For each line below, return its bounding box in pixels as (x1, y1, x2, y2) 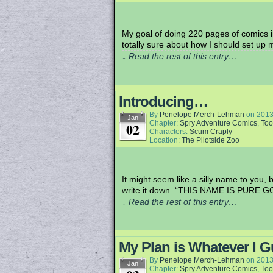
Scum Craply (190, 127, 232, 136)
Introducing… (119, 93, 208, 110)
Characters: (149, 127, 190, 136)
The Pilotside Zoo (182, 136, 239, 144)
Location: (149, 136, 182, 144)
